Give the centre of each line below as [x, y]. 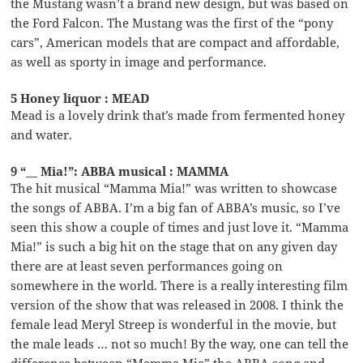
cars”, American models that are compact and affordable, [175, 42]
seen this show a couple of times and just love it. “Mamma [180, 226]
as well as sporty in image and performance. [139, 61]
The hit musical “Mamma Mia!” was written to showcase [174, 188]
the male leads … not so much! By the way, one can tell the [180, 343]
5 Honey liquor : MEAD [81, 98]
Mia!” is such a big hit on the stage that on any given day [174, 246]
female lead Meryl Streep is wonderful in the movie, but [174, 324]
